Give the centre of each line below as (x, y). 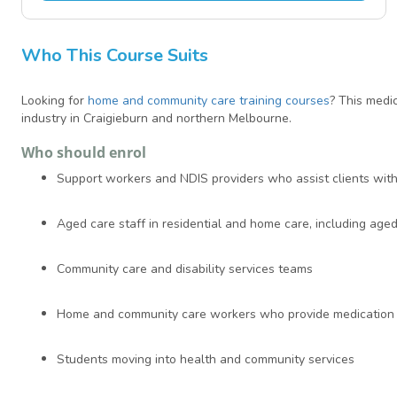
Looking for (54, 101)
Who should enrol (84, 153)
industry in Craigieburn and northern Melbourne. (156, 119)
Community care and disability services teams (185, 269)
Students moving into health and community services (206, 360)
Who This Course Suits (115, 56)
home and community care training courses (209, 101)
